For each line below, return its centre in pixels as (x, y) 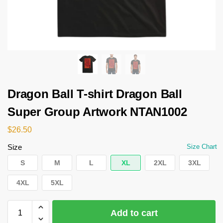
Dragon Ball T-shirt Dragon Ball (95, 94)
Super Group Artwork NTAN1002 (97, 112)
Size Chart (202, 146)
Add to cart (134, 213)
